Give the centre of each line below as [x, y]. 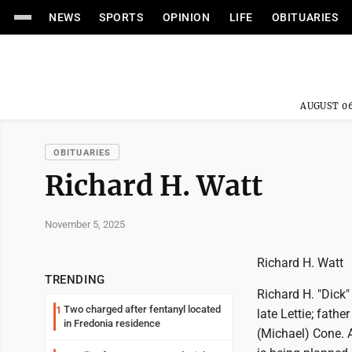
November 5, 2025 [85, 224]
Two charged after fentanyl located [142, 309]
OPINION [186, 17]
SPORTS [121, 17]
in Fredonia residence [112, 323]
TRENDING [75, 280]
